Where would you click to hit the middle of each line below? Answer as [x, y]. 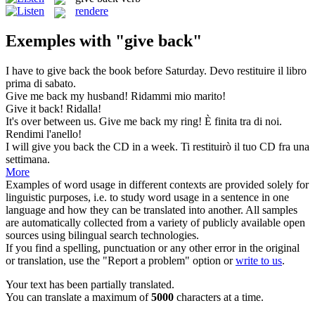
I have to [26, 71]
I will [19, 147]
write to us [259, 261]
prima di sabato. [41, 84]
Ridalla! [84, 109]
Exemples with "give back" [104, 41]
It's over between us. [52, 122]
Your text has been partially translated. [90, 285]
